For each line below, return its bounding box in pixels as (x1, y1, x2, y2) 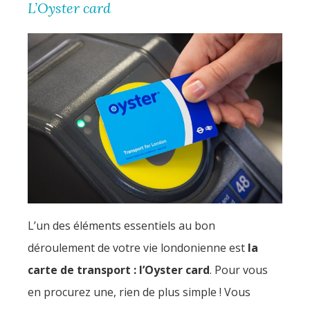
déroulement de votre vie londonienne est (28, 239, 248, 255)
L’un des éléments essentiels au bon (28, 217, 215, 233)
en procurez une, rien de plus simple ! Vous (28, 284, 250, 300)
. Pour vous (210, 262, 268, 277)
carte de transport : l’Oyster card (28, 262, 210, 277)
